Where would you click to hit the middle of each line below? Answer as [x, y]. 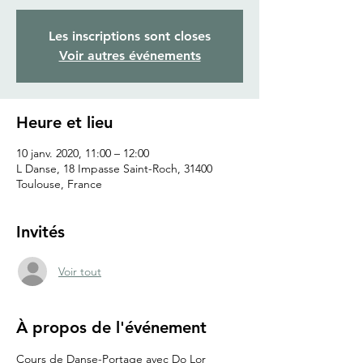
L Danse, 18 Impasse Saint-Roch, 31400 [114, 169]
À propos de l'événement [111, 328]
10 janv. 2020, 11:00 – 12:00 [83, 154]
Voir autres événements [130, 56]
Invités [41, 232]
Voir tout [80, 271]
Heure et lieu [64, 123]
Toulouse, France [59, 184]
